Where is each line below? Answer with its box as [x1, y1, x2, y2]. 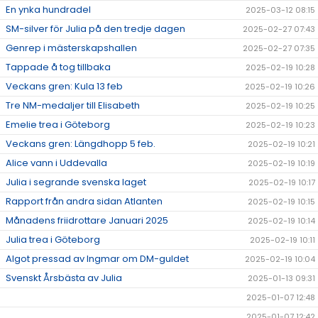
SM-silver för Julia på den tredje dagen [6, 22, 185, 36]
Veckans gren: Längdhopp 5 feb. [6, 137, 155, 151]
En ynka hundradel [6, 3, 91, 17]
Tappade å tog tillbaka [6, 60, 111, 75]
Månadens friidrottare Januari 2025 [6, 214, 168, 228]
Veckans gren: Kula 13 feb [6, 79, 123, 94]
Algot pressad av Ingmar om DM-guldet [6, 252, 189, 266]
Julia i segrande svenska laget [6, 175, 146, 190]
